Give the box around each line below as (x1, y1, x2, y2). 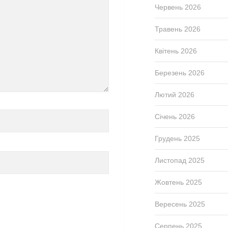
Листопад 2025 (155, 156, 205, 164)
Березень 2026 (155, 69, 205, 77)
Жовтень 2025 (155, 178, 202, 186)
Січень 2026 (155, 112, 195, 121)
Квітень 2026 (155, 47, 197, 55)
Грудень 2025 (155, 134, 200, 142)
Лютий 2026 (155, 91, 194, 99)
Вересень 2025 (155, 200, 205, 208)
